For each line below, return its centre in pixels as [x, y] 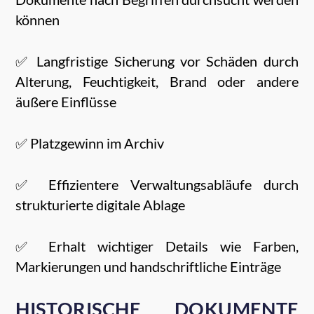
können [38, 20]
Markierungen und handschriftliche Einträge [149, 267]
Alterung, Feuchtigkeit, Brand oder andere [157, 82]
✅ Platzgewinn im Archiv [90, 143]
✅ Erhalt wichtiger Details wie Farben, [157, 246]
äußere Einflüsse [66, 102]
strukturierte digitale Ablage [101, 205]
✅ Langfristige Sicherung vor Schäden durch [157, 61]
